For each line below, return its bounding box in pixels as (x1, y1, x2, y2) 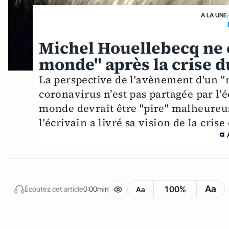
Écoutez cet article (25, 185, 83, 194)
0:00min (83, 185, 109, 194)
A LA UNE (201, 11, 227, 19)
